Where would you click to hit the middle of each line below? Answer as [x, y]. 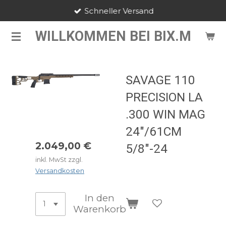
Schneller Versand [119, 11]
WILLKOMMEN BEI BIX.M [113, 36]
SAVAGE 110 [160, 80]
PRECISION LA [164, 97]
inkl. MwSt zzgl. [59, 160]
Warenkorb [100, 209]
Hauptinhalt [25, 25]
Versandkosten [60, 171]
